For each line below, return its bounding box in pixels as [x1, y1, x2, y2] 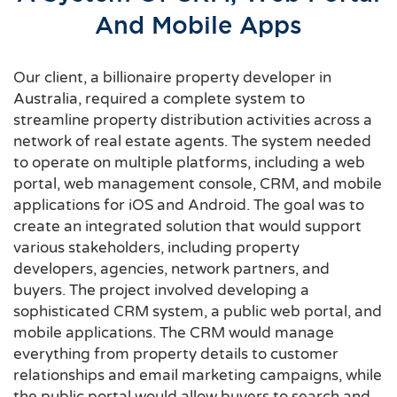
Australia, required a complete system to [13, 89, 305, 108]
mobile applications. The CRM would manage [13, 323, 334, 342]
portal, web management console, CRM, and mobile [13, 174, 382, 193]
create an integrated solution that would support [13, 216, 362, 236]
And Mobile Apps [95, 11, 302, 38]
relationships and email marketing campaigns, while [13, 365, 382, 385]
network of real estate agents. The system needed [13, 131, 371, 151]
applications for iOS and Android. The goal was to [13, 195, 364, 214]
